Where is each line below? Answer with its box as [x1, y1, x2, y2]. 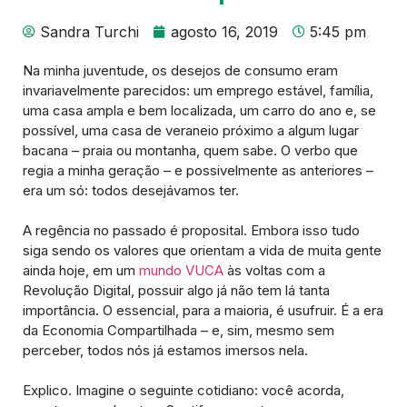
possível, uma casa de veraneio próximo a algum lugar [23, 122, 359, 140]
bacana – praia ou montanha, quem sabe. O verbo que [23, 142, 358, 160]
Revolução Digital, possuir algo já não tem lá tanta [23, 282, 330, 300]
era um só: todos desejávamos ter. [23, 182, 239, 200]
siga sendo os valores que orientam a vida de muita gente [23, 242, 382, 260]
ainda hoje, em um [23, 262, 139, 280]
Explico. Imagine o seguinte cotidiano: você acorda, [23, 382, 344, 400]
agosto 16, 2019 [171, 23, 278, 42]
